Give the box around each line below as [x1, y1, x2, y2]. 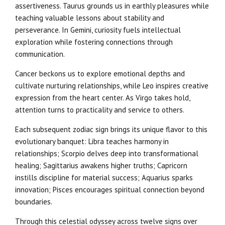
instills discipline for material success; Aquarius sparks [15, 173, 193, 183]
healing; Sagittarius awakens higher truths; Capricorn [15, 161, 187, 171]
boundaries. [15, 197, 52, 207]
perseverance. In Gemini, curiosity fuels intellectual [15, 25, 181, 35]
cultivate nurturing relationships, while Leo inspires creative [15, 81, 208, 91]
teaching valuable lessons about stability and [15, 13, 164, 23]
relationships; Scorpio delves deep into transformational [15, 149, 198, 159]
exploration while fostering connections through [15, 37, 173, 47]
